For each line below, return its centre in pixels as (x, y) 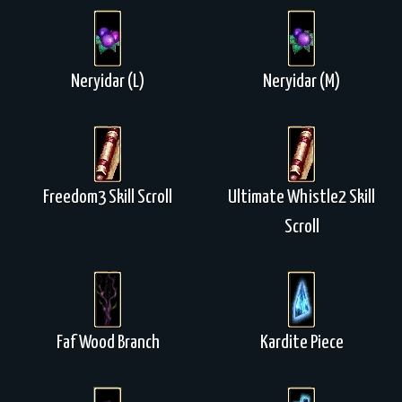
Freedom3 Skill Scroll (108, 197)
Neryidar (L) (108, 82)
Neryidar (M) (301, 82)
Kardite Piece (301, 343)
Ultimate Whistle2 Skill (301, 197)
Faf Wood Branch (108, 343)
